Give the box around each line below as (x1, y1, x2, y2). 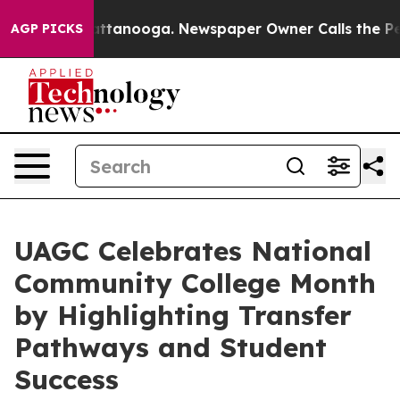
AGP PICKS (11, 21, 83, 37)
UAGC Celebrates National (14, 234, 371, 268)
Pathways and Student (14, 330, 327, 364)
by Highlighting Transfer (14, 298, 352, 332)
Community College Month (14, 266, 376, 300)
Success (14, 362, 119, 396)
